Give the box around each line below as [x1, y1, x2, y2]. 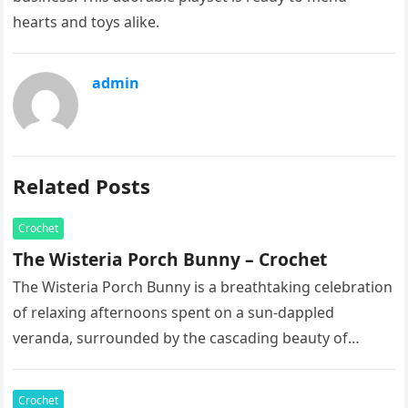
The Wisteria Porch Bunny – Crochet [13, 247, 328, 271]
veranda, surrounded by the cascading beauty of [13, 328, 349, 348]
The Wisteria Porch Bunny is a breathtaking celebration [13, 277, 393, 297]
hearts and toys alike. [13, 12, 160, 32]
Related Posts [13, 172, 151, 199]
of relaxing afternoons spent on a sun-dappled [13, 302, 335, 322]
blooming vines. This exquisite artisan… [13, 353, 284, 373]
